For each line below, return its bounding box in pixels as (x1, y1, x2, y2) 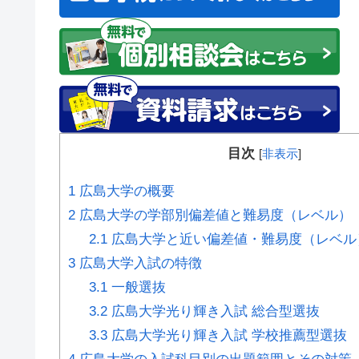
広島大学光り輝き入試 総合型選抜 (107, 303, 320, 319)
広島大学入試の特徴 (75, 255, 202, 271)
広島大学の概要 (75, 183, 175, 199)
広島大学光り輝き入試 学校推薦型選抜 (107, 327, 347, 343)
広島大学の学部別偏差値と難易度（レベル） (75, 207, 352, 223)
